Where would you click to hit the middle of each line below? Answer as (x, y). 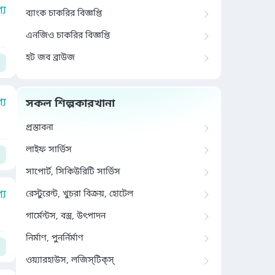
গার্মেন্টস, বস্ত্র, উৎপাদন (66, 216)
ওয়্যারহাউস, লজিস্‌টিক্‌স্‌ (70, 261)
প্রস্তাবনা (40, 128)
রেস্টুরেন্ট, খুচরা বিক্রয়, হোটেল (79, 194)
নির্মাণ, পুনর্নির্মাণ (55, 238)
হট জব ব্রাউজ (50, 58)
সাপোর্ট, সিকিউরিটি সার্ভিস (73, 172)
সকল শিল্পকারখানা (70, 104)
